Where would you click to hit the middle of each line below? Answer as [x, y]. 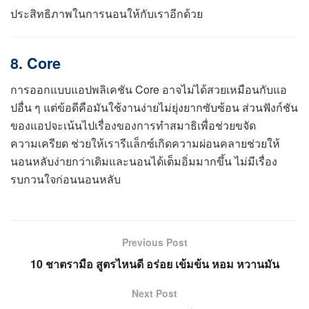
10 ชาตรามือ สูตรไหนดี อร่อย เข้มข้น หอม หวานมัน [154, 264]
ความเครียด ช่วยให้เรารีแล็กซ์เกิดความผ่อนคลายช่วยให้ [145, 143]
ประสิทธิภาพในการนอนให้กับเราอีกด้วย [107, 13]
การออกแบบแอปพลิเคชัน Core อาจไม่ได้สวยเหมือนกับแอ [149, 90]
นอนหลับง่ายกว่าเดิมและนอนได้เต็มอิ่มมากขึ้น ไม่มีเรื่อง [144, 161]
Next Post [154, 293]
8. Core [36, 63]
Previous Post [154, 242]
